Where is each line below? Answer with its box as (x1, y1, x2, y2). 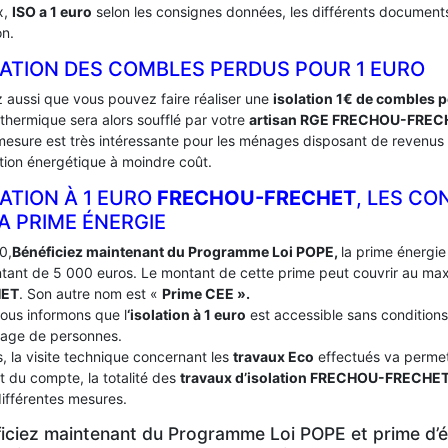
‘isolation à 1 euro (127, 306, 246, 323)
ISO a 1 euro (12, 3, 92, 20)
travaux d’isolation (180, 369, 310, 386)
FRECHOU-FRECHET (157, 186, 356, 210)
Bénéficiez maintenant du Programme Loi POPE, (12, 243, 341, 260)
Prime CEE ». (162, 285, 250, 302)
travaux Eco (233, 348, 314, 365)
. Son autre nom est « (19, 285, 162, 302)
